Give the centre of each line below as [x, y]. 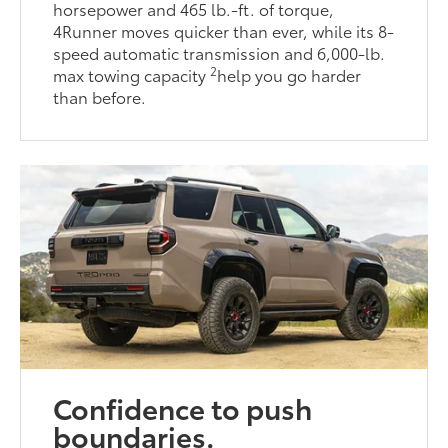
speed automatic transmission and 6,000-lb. [219, 52]
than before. [100, 96]
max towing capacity [132, 74]
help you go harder [289, 74]
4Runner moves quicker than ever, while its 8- [224, 30]
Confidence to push [183, 406]
